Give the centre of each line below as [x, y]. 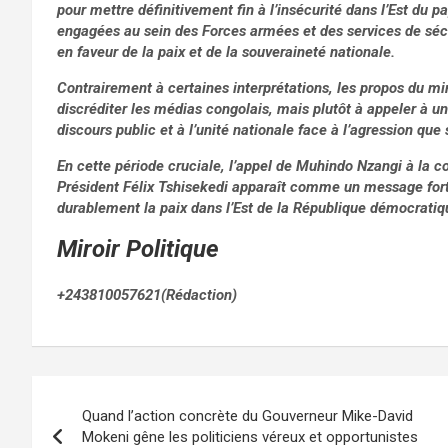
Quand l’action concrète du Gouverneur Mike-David [247, 416]
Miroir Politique [138, 249]
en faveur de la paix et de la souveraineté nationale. [226, 52]
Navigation [107, 395]
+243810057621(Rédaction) [147, 295]
